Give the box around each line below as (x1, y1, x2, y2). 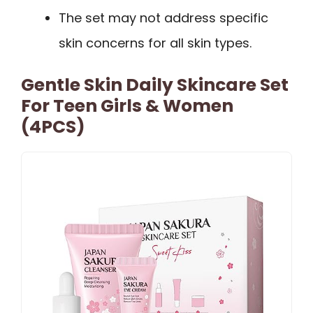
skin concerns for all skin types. (59, 34, 252, 52)
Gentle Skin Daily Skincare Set (21, 72, 289, 97)
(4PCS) (21, 114, 85, 139)
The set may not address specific (59, 8, 268, 27)
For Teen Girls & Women (21, 93, 233, 118)
